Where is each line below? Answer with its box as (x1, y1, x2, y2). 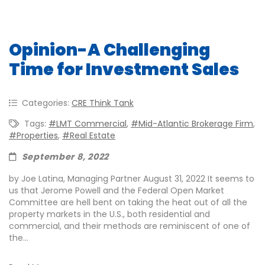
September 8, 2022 (21, 151, 109, 163)
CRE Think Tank (72, 97, 134, 109)
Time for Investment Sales (9, 58, 239, 81)
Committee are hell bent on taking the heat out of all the (9, 196, 247, 208)
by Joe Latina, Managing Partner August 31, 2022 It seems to (9, 173, 254, 185)
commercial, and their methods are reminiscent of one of (9, 220, 250, 232)
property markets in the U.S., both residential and (9, 208, 210, 220)
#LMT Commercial (49, 118, 127, 130)
